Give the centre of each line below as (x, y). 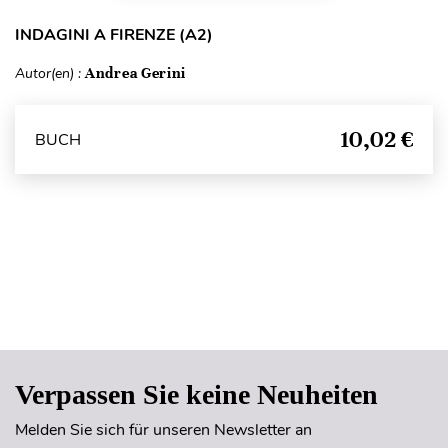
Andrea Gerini (136, 73)
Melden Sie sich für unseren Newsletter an (163, 430)
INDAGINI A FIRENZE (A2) (114, 35)
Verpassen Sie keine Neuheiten (196, 394)
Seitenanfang (223, 310)
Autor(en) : (50, 73)
